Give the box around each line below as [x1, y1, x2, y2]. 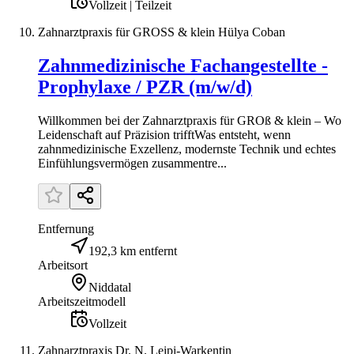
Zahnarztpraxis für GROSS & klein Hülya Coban [38, 25, 285, 40]
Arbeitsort [38, 258, 88, 272]
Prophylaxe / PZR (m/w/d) [38, 77, 252, 98]
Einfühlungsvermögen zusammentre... [38, 156, 227, 170]
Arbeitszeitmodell [38, 295, 126, 308]
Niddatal [88, 281, 131, 294]
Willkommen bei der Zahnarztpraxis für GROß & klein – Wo [38, 114, 341, 127]
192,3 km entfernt [88, 244, 177, 258]
